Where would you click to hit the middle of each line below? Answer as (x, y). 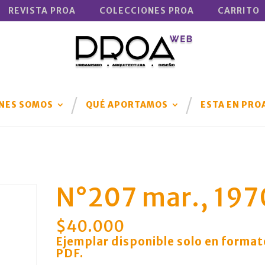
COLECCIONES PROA (146, 10)
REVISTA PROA (42, 10)
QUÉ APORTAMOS (127, 105)
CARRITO (238, 10)
